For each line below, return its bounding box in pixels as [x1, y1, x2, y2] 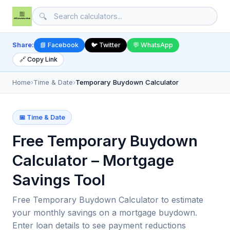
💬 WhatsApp [133, 41, 173, 49]
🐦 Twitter [91, 41, 121, 49]
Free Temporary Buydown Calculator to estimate [12, 194, 203, 205]
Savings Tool [12, 170, 105, 189]
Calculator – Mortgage [12, 150, 174, 169]
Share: [12, 41, 34, 49]
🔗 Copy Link [19, 55, 57, 64]
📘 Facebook [40, 41, 79, 49]
